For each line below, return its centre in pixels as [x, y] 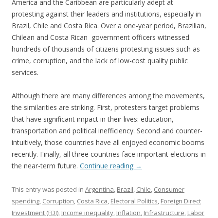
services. [25, 73]
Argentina [100, 190]
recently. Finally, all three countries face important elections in [109, 154]
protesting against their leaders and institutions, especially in [106, 14]
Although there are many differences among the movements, [108, 96]
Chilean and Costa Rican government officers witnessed [100, 37]
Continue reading [108, 166]
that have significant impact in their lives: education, [93, 119]
